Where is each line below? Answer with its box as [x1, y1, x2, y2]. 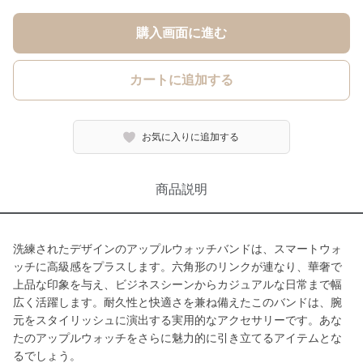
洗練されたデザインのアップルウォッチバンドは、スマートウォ [13, 242, 342, 255]
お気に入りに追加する [142, 131, 240, 143]
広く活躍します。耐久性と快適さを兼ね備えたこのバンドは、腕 [13, 296, 342, 309]
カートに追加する [130, 73, 233, 87]
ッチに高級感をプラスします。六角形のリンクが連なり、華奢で [13, 260, 342, 273]
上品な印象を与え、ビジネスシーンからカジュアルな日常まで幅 [13, 278, 342, 291]
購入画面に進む [136, 26, 227, 40]
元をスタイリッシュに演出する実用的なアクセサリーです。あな [13, 314, 342, 327]
